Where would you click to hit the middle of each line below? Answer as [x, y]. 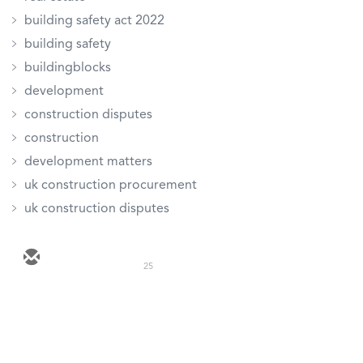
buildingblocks [68, 68]
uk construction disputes [97, 209]
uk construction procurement [111, 185]
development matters [88, 162]
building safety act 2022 [94, 21]
